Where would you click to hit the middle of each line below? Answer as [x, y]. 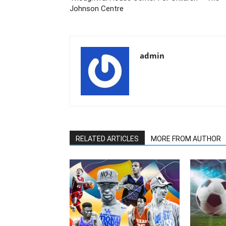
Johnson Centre [97, 9]
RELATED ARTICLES [107, 139]
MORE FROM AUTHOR [186, 139]
